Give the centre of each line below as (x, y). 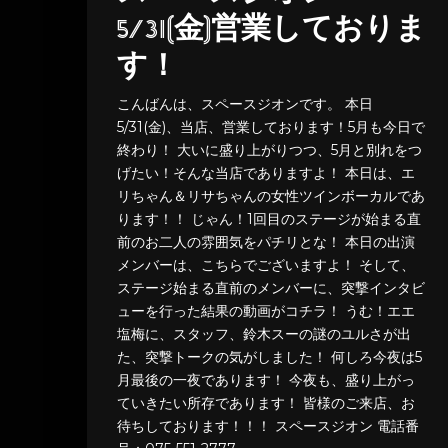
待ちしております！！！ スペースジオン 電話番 (268, 426)
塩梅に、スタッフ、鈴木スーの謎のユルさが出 (264, 334)
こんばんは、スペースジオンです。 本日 (245, 104)
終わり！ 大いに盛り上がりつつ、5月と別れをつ (269, 150)
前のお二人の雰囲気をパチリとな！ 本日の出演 (266, 242)
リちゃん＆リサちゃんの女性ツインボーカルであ (271, 196)
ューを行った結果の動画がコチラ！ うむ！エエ (266, 311)
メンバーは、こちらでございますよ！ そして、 (266, 265)
